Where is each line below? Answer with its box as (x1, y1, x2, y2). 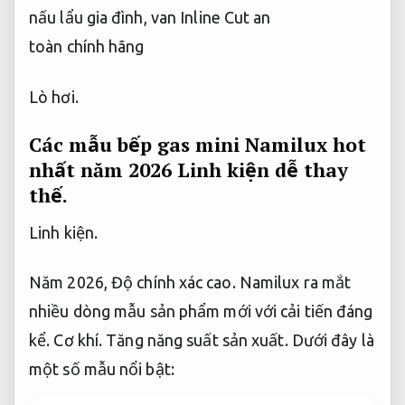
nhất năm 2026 (29, 157, 177, 184)
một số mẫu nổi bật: (29, 360, 174, 379)
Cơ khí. (53, 331, 103, 350)
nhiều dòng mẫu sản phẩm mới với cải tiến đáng (29, 302, 373, 321)
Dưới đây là (287, 331, 374, 350)
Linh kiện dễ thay (177, 157, 347, 184)
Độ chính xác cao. (111, 273, 236, 292)
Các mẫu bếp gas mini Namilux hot (29, 132, 366, 158)
